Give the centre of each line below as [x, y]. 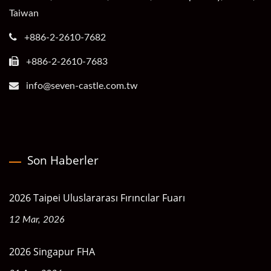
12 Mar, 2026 [37, 219]
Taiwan [24, 13]
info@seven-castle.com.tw [82, 86]
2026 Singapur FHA [52, 251]
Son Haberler [63, 160]
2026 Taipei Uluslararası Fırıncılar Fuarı [97, 198]
